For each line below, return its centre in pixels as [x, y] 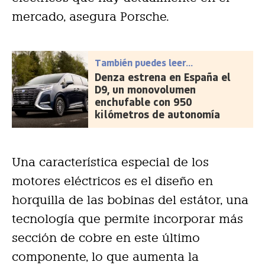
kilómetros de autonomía [158, 114]
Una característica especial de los [110, 162]
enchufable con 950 [144, 102]
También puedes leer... [144, 63]
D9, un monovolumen [146, 90]
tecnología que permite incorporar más [127, 219]
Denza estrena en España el [163, 77]
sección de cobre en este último [106, 238]
